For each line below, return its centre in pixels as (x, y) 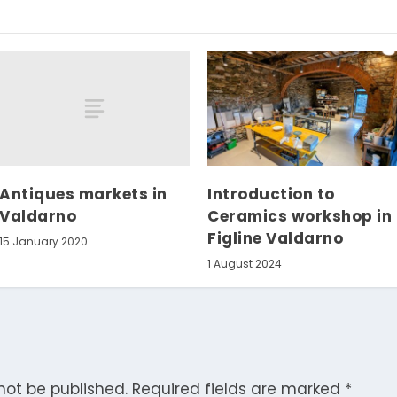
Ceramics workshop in (300, 217)
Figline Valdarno (275, 239)
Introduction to (271, 195)
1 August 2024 (245, 264)
